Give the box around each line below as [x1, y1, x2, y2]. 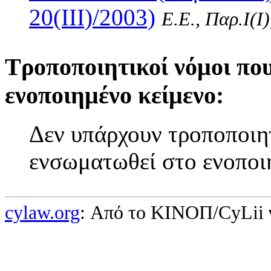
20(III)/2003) [29, 4, 155, 30]
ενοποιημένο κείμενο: [5, 81, 224, 109]
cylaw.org [5, 202, 80, 224]
